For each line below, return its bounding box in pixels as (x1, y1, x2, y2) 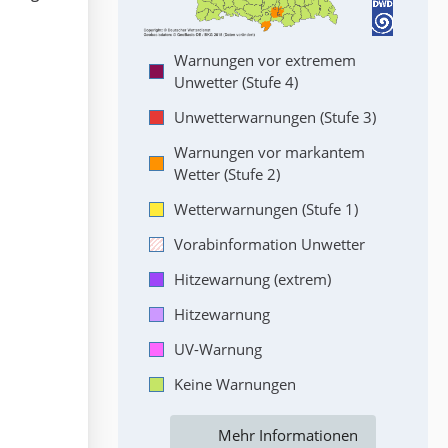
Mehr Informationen (218, 425, 358, 445)
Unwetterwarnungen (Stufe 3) (174, 107, 376, 127)
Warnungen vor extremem (174, 50, 356, 70)
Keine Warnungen (174, 374, 296, 394)
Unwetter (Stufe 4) (174, 72, 298, 92)
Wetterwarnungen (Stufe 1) (174, 199, 358, 219)
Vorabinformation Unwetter (174, 234, 365, 254)
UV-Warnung (174, 339, 262, 359)
